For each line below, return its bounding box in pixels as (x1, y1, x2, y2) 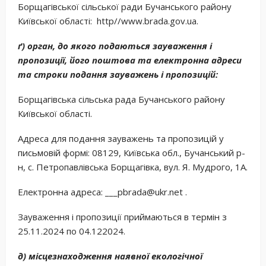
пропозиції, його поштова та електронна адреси (18, 53, 242, 66)
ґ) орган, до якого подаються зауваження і (18, 39, 212, 52)
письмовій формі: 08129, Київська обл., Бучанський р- (18, 146, 245, 159)
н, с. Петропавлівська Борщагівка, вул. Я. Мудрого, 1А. (18, 160, 248, 173)
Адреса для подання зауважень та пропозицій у (18, 132, 224, 144)
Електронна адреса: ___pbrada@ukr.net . (18, 185, 187, 198)
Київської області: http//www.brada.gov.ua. (18, 14, 198, 27)
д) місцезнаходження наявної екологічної (18, 249, 202, 262)
